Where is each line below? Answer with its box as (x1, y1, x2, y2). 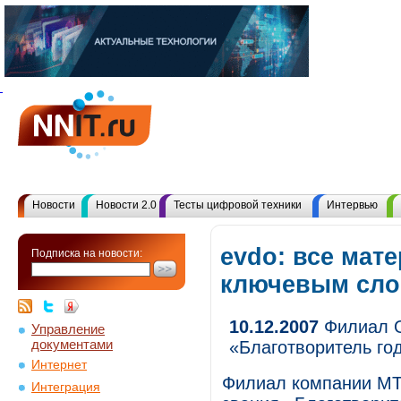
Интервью (327, 199, 378, 211)
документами (31, 337, 113, 349)
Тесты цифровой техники (174, 199, 302, 211)
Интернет (31, 358, 87, 371)
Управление (31, 321, 105, 337)
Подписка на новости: (31, 247, 142, 260)
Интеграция (31, 380, 100, 394)
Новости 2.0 (96, 199, 157, 211)
